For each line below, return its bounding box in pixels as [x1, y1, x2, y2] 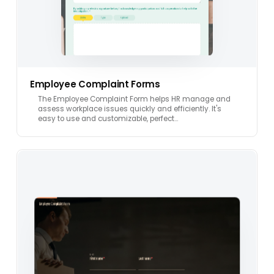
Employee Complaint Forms [29, 77, 160, 91]
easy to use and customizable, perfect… [38, 113, 178, 124]
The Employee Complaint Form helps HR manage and [38, 94, 231, 104]
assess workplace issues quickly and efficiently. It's [38, 103, 221, 114]
